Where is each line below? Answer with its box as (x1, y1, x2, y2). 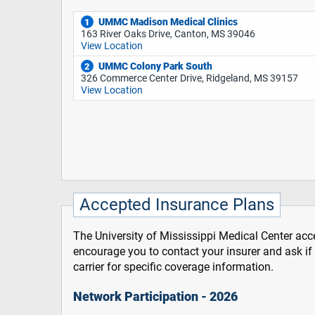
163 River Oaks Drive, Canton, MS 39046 (80, 28, 255, 41)
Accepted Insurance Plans (79, 195, 274, 215)
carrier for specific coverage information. (73, 260, 274, 274)
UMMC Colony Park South (98, 60, 212, 72)
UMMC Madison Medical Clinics (98, 15, 238, 28)
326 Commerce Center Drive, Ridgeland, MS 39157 (80, 72, 298, 85)
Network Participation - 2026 (73, 290, 238, 304)
